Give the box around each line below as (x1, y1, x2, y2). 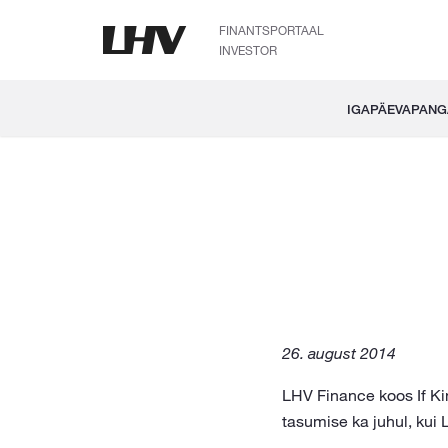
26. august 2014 (281, 343, 396, 363)
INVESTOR (219, 42, 277, 58)
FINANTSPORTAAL (219, 22, 324, 38)
